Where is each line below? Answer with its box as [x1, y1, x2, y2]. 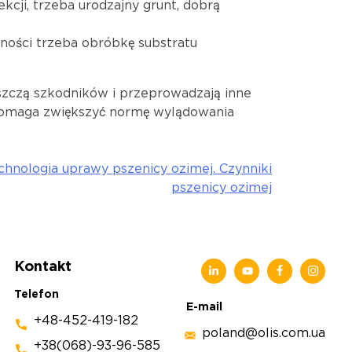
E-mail [186, 302, 223, 312]
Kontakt [14, 260, 72, 273]
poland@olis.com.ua [202, 327, 326, 339]
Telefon [14, 289, 60, 299]
